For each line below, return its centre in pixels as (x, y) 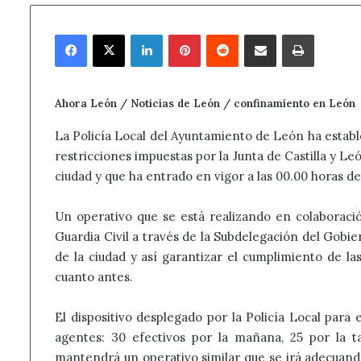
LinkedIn (185, 33)
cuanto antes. (94, 276)
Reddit (254, 33)
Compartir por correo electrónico (304, 33)
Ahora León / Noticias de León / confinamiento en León (205, 104)
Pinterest (224, 33)
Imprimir (336, 33)
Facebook (110, 33)
